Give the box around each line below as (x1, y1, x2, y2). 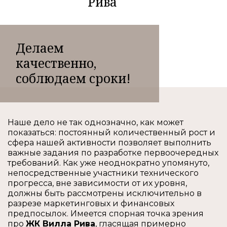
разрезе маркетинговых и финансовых (8, 198, 174, 208)
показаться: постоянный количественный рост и (8, 127, 215, 137)
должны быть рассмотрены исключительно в (8, 188, 202, 198)
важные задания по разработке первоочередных (8, 147, 218, 158)
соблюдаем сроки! (16, 70, 131, 87)
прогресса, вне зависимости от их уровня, (8, 178, 187, 188)
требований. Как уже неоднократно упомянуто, (8, 158, 209, 168)
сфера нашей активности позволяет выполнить (8, 137, 211, 147)
